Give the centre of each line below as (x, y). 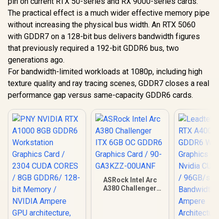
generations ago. (36, 60)
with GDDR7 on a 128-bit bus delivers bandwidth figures (104, 36)
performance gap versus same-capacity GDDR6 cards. (100, 95)
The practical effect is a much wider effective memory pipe (109, 13)
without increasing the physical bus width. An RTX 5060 (102, 25)
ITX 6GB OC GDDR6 (130, 197)
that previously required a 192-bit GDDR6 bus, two (93, 48)
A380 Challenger (130, 188)
